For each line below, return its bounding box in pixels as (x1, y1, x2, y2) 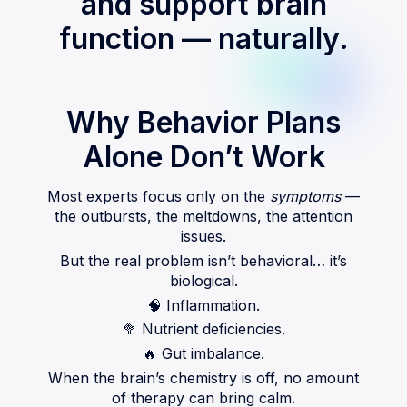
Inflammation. (162, 295, 260, 314)
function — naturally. (58, 21, 349, 57)
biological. (169, 271, 238, 290)
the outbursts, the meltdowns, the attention (55, 206, 352, 225)
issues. (181, 226, 226, 245)
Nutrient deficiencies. (136, 320, 285, 339)
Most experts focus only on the (47, 186, 270, 205)
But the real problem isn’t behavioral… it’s (60, 251, 347, 270)
